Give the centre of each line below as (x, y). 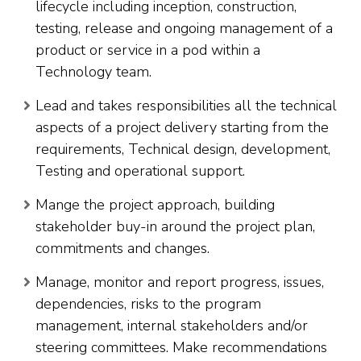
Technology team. (93, 72)
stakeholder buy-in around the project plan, (175, 227)
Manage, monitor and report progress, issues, (180, 282)
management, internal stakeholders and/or (172, 326)
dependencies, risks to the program (148, 304)
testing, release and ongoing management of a (184, 29)
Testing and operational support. (140, 171)
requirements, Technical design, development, (183, 149)
